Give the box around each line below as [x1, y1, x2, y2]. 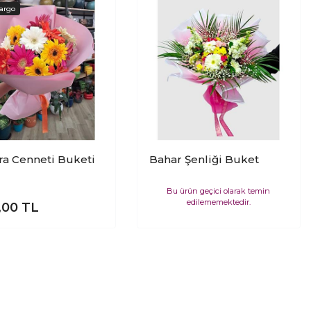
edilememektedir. [186, 196, 251, 207]
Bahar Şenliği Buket [149, 153, 259, 166]
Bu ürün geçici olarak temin [167, 185, 271, 196]
